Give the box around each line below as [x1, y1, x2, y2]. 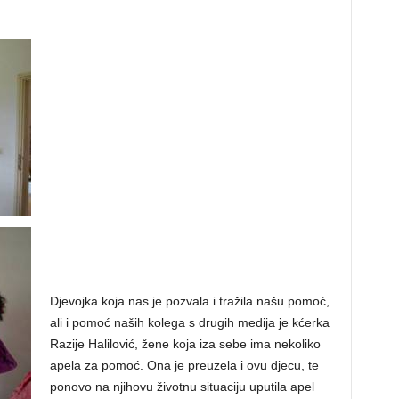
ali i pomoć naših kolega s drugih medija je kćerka [49, 315, 330, 330]
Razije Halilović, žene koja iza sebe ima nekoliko [49, 337, 321, 352]
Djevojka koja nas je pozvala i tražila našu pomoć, [49, 294, 330, 309]
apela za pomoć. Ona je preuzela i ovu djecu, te [49, 358, 319, 373]
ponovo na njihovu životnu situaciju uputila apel [49, 379, 314, 395]
